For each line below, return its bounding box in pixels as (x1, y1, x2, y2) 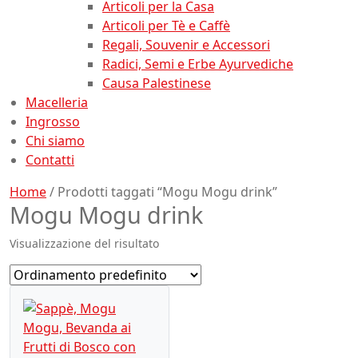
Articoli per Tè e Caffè (102, 16, 230, 34)
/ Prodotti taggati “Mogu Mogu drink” (46, 182, 277, 201)
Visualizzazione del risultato (10, 235, 159, 251)
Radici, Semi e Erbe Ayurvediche (102, 54, 293, 73)
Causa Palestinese (102, 74, 211, 92)
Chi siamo (26, 131, 85, 149)
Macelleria (26, 93, 88, 111)
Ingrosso (26, 112, 80, 130)
